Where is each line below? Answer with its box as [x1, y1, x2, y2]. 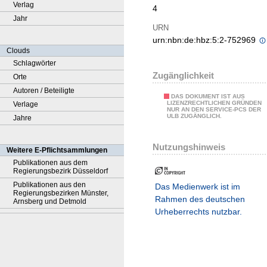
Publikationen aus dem [13, 159, 88, 167]
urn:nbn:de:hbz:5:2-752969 [153, 35, 258, 45]
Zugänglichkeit [153, 70, 214, 81]
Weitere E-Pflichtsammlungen [7, 146, 107, 154]
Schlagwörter [13, 59, 56, 67]
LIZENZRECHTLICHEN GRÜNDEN [167, 100, 262, 107]
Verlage [13, 100, 38, 108]
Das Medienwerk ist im [155, 182, 240, 192]
